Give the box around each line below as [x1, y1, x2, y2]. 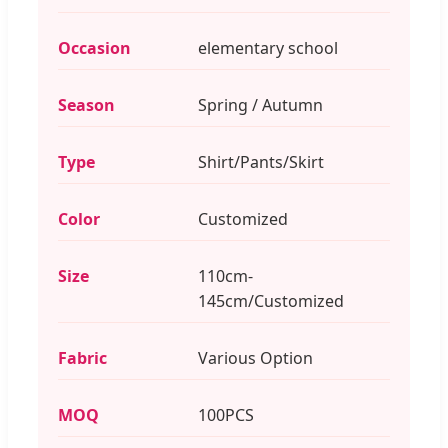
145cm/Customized [198, 289, 344, 312]
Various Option [198, 346, 313, 369]
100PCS [198, 403, 254, 426]
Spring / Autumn [198, 93, 323, 116]
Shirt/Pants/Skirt [198, 150, 324, 173]
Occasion [58, 36, 131, 59]
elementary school [198, 36, 338, 59]
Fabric [58, 346, 107, 369]
